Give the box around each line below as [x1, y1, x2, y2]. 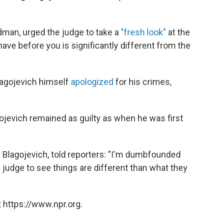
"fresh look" [121, 27, 166, 37]
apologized [71, 76, 113, 87]
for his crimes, [113, 76, 171, 87]
